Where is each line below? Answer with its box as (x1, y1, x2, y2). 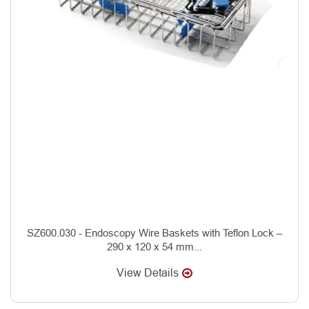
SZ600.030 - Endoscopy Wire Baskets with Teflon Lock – (27, 226, 282, 239)
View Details (117, 266, 179, 279)
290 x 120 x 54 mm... (107, 240, 202, 252)
